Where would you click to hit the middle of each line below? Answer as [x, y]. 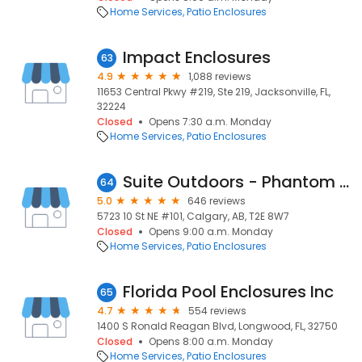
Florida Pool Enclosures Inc [228, 292]
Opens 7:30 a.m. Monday [210, 122]
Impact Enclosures [197, 57]
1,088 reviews [220, 76]
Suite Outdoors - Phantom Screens [344, 182]
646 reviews [217, 201]
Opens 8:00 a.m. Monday [211, 341]
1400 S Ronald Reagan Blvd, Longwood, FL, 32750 [217, 326]
